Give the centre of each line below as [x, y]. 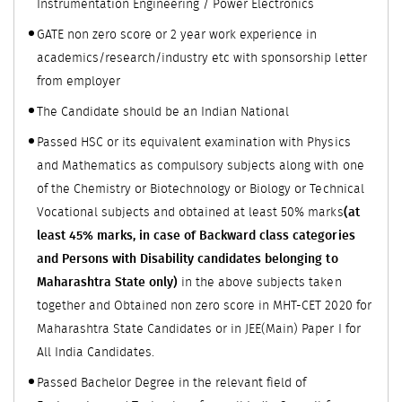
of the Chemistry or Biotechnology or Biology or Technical [201, 189]
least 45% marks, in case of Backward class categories [196, 236]
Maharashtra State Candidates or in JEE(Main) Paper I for [199, 329]
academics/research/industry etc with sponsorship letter [202, 58]
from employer [79, 81]
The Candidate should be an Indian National [163, 112]
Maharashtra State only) [108, 282]
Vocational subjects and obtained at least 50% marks [190, 212]
